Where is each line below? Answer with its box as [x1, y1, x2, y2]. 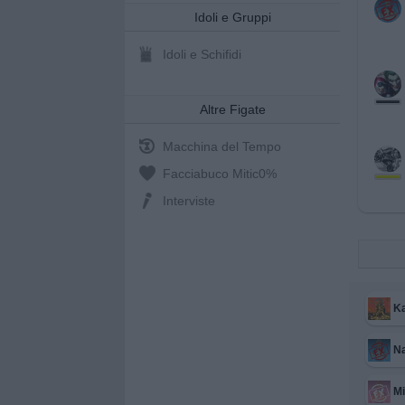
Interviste [163, 193, 215, 208]
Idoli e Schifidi [163, 47, 241, 61]
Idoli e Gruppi [193, 10, 271, 24]
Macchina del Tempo [163, 139, 281, 154]
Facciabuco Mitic [163, 166, 259, 181]
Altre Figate [199, 102, 266, 117]
